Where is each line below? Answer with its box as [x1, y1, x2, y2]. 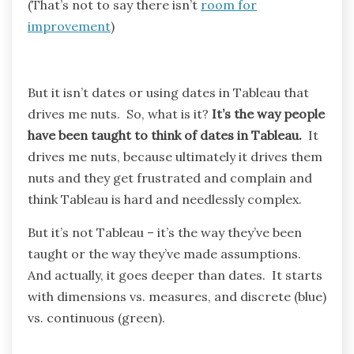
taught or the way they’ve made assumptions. [28, 246, 304, 262]
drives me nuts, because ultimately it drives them [28, 149, 322, 165]
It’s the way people [212, 106, 325, 122]
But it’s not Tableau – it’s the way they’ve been [28, 224, 302, 241]
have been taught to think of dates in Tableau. [28, 127, 302, 144]
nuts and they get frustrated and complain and [28, 170, 312, 186]
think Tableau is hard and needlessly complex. [28, 191, 302, 208]
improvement [28, 18, 111, 35]
